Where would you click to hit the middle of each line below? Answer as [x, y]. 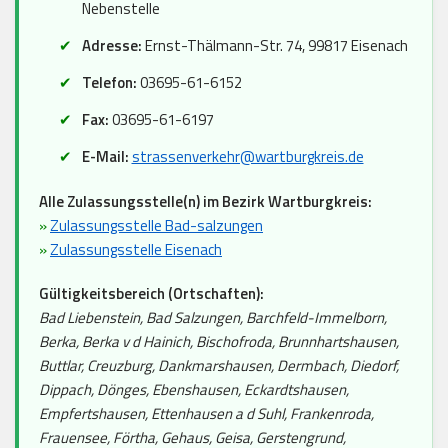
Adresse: [111, 45]
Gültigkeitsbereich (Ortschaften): [151, 293]
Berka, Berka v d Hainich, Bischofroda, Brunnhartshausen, [219, 341]
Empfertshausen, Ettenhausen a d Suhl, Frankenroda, [206, 413]
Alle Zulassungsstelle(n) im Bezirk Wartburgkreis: [205, 201]
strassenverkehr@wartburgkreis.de [247, 156]
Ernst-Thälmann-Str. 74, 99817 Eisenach [274, 45]
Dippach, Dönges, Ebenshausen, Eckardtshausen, [194, 389]
